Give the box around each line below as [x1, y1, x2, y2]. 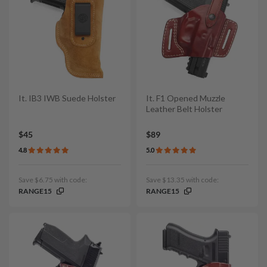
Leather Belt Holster [146, 104, 222, 114]
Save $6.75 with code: [18, 175, 87, 184]
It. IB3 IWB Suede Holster [18, 93, 116, 104]
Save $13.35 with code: [146, 175, 219, 184]
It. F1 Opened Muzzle [146, 93, 225, 104]
